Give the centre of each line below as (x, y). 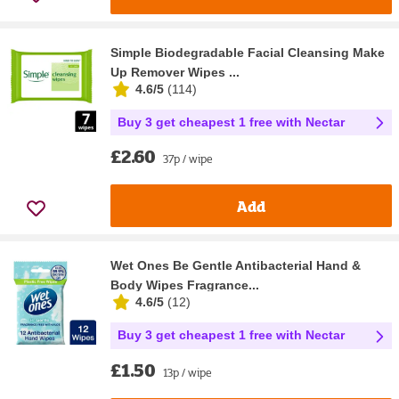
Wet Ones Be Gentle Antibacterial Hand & (236, 266)
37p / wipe (188, 159)
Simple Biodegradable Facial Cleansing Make (248, 52)
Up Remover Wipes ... (175, 72)
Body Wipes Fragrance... (185, 285)
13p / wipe (187, 372)
